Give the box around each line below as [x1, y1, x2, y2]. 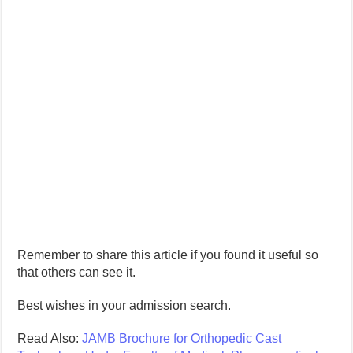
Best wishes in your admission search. [17, 298, 232, 312]
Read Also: [17, 331, 83, 345]
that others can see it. [17, 265, 136, 279]
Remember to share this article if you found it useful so [17, 247, 319, 262]
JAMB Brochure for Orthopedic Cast [82, 331, 282, 345]
